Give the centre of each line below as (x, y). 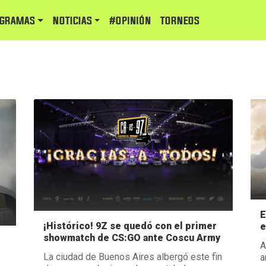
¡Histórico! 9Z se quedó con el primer (130, 226)
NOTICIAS (72, 21)
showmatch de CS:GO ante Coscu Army (132, 237)
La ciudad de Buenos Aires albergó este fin (132, 256)
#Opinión (130, 21)
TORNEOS (180, 21)
